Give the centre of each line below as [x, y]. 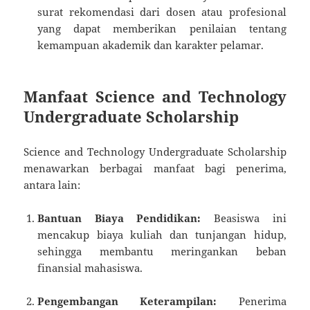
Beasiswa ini [244, 218]
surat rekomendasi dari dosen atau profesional [162, 11]
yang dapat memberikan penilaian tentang [162, 28]
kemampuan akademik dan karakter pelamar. [151, 45]
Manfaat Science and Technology [155, 96]
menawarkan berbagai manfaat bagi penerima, [155, 168]
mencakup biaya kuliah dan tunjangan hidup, [162, 234]
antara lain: [52, 184]
